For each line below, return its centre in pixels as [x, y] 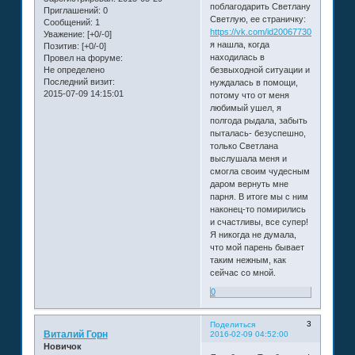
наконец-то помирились [258, 210]
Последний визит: [79, 82]
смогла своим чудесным [260, 172]
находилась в [237, 57]
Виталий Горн [75, 335]
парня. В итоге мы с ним [259, 197]
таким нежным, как [248, 260]
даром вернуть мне [249, 184]
